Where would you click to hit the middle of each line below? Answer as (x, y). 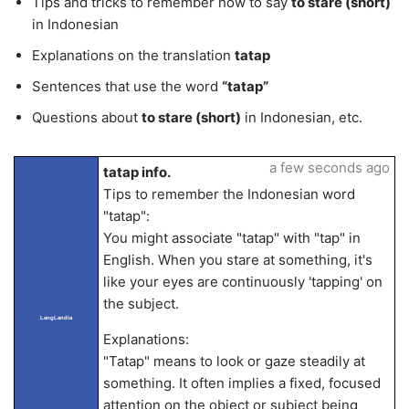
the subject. (141, 304)
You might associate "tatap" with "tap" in (231, 238)
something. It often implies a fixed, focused (241, 383)
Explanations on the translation (133, 55)
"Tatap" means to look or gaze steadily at (234, 361)
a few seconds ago (329, 168)
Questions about (87, 117)
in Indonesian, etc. (302, 117)
